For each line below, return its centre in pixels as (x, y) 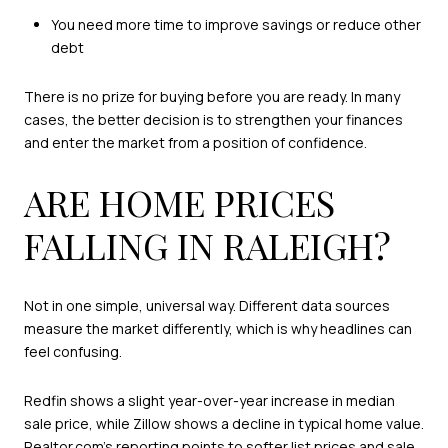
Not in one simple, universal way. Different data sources (207, 305)
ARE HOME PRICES (179, 202)
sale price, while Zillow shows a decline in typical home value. (224, 424)
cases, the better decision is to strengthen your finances (213, 120)
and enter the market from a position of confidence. (195, 143)
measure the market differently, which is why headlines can (218, 328)
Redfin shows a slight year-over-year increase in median (209, 401)
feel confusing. (73, 351)
